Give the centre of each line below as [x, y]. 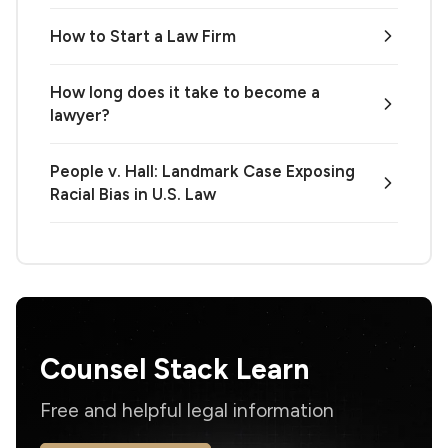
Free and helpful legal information [187, 410]
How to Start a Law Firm [143, 35]
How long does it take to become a [185, 91]
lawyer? [80, 114]
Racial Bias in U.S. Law [133, 193]
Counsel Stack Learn [174, 369]
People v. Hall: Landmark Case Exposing [202, 170]
